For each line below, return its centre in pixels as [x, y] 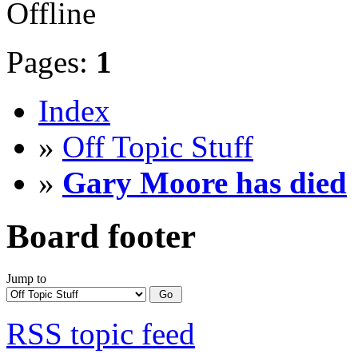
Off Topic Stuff [158, 147]
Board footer [101, 237]
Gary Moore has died [205, 183]
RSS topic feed [101, 334]
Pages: [51, 62]
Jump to [26, 279]
